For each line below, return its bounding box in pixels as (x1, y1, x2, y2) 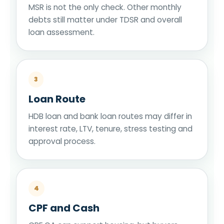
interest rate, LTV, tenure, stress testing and (28, 123, 192, 134)
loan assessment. (28, 26, 94, 37)
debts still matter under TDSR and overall (28, 14, 182, 25)
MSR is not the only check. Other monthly (28, 1, 181, 12)
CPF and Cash (28, 200, 99, 215)
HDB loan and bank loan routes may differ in (28, 110, 192, 121)
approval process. (28, 135, 95, 146)
